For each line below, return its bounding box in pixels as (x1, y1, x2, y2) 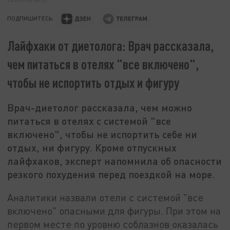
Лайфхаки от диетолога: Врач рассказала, (7, 37, 214, 54)
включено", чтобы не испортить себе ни (7, 128, 198, 141)
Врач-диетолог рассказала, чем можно (7, 101, 193, 114)
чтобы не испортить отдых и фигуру (7, 74, 180, 91)
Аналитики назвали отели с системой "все (7, 191, 204, 203)
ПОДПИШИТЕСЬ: (7, 15, 54, 22)
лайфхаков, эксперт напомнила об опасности (7, 155, 222, 167)
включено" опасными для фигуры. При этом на (7, 204, 221, 217)
